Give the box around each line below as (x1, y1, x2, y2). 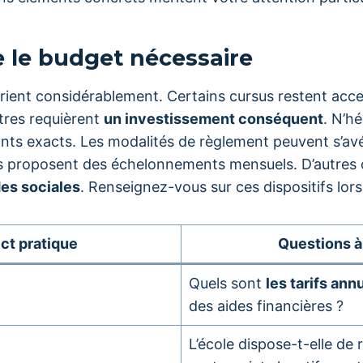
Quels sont (189, 275, 266, 292)
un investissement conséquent (104, 110, 323, 127)
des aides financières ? (189, 297, 344, 314)
